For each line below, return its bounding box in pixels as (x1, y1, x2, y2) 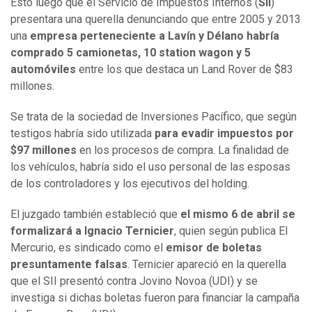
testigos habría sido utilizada (10, 127, 155, 141)
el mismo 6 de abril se (178, 208, 295, 221)
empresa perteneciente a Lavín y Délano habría (30, 29, 279, 43)
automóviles (10, 63, 76, 77)
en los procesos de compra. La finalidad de (77, 143, 289, 157)
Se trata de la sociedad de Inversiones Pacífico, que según (10, 110, 297, 124)
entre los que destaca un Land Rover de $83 (76, 63, 293, 77)
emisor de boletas (166, 241, 262, 255)
